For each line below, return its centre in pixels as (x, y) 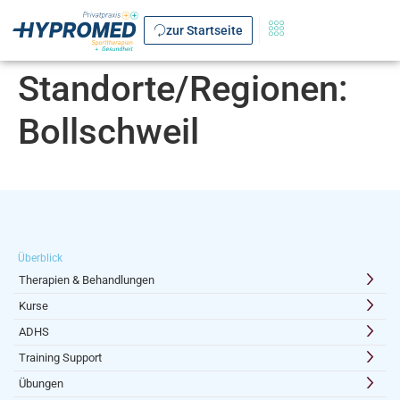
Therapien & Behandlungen (87, 279)
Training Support (60, 357)
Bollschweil (108, 131)
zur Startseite (205, 30)
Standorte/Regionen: (183, 88)
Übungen (41, 383)
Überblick (40, 258)
